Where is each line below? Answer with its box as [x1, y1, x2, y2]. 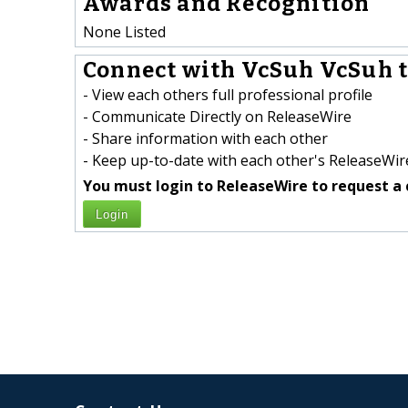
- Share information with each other [83, 128, 328, 149]
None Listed [83, 21, 166, 42]
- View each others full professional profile [83, 85, 372, 106]
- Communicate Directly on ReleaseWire [83, 107, 352, 127]
